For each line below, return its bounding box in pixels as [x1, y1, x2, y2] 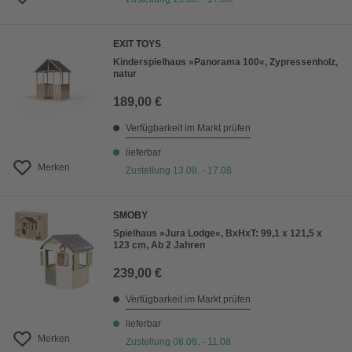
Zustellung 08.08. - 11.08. [126, 336, 233, 348]
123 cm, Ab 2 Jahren [113, 240, 205, 251]
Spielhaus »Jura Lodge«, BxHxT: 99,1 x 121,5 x [113, 228, 322, 240]
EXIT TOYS [113, 38, 161, 50]
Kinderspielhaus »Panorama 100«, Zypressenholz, [113, 57, 338, 68]
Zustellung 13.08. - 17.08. [126, 165, 234, 177]
